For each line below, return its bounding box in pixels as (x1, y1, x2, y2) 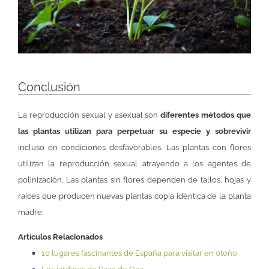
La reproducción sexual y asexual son (18, 110, 161, 120)
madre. (18, 208, 43, 217)
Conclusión (18, 80, 80, 95)
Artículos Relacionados (18, 232, 103, 242)
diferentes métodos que (160, 110, 251, 120)
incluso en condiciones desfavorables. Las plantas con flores (18, 143, 251, 153)
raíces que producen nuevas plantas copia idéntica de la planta (18, 192, 251, 201)
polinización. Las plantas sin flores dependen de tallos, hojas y (18, 175, 251, 185)
